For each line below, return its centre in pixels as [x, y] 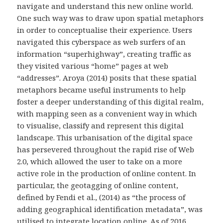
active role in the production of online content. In [107, 173]
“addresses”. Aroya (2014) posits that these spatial [107, 77]
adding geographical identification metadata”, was [110, 209]
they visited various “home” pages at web [93, 65]
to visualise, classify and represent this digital [101, 125]
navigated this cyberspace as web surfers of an [102, 42]
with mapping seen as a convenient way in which [107, 113]
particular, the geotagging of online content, [98, 185]
